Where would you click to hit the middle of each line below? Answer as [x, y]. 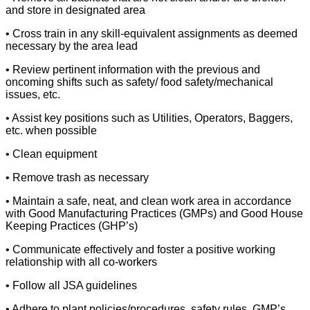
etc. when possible [51, 131]
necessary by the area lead [72, 46]
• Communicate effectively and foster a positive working [140, 250]
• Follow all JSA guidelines [71, 286]
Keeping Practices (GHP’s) [72, 226]
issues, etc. [33, 95]
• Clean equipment [51, 154]
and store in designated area [75, 10]
